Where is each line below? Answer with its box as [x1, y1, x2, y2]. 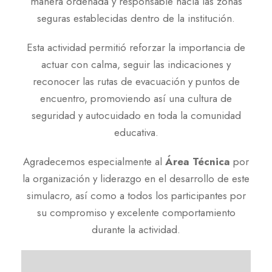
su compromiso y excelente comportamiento [36, 205, 236, 220]
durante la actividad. [92, 222, 180, 237]
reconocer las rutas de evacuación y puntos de [32, 74, 240, 89]
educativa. [114, 125, 158, 140]
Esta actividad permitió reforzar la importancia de [27, 40, 245, 55]
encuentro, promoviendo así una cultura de [40, 91, 232, 106]
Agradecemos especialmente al [23, 154, 165, 169]
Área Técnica [165, 154, 230, 169]
